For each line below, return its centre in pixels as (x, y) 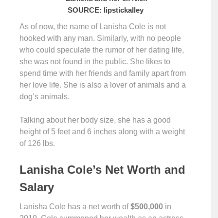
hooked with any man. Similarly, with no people (100, 38)
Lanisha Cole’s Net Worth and (102, 170)
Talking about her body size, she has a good (95, 120)
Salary (37, 187)
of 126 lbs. (37, 143)
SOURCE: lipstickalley (105, 10)
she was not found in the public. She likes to (95, 62)
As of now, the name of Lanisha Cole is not (93, 27)
